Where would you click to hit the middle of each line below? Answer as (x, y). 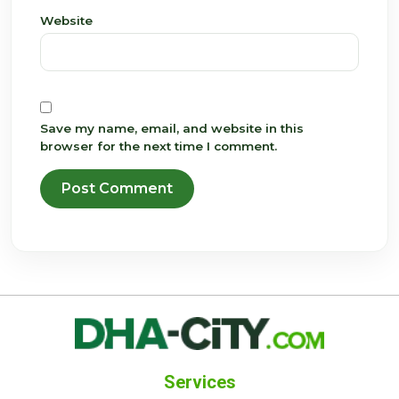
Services (199, 383)
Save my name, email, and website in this (172, 128)
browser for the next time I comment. (159, 146)
